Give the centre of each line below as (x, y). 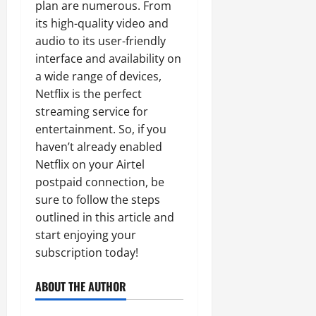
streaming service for (92, 111)
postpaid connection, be (100, 182)
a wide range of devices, (98, 76)
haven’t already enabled (99, 147)
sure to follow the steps (98, 200)
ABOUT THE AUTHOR (81, 286)
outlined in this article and (105, 217)
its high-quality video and (102, 23)
